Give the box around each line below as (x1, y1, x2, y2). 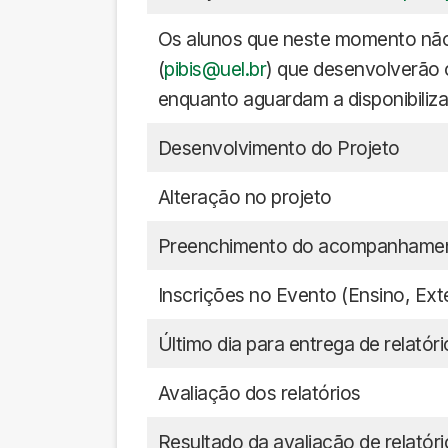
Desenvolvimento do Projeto (157, 136, 400, 160)
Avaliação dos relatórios (157, 381, 361, 405)
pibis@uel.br (164, 57, 267, 81)
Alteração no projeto (157, 185, 332, 209)
